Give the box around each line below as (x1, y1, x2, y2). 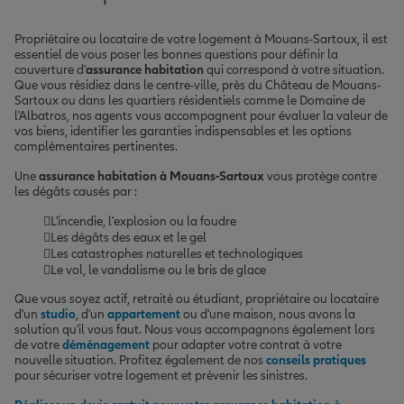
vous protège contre (264, 168, 377, 184)
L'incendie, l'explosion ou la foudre (50, 213, 236, 229)
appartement (107, 306, 180, 322)
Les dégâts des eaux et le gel (50, 229, 207, 245)
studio (41, 306, 76, 322)
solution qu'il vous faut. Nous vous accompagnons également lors (14, 321, 375, 337)
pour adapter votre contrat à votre (150, 336, 342, 353)
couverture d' (14, 61, 86, 78)
